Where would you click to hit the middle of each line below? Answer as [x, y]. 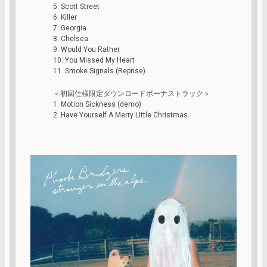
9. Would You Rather [86, 49]
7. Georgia [70, 28]
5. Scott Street [76, 6]
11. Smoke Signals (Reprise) [99, 71]
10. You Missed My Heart [94, 60]
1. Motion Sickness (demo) [97, 104]
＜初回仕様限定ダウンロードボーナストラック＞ [132, 93]
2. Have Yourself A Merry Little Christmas [120, 115]
